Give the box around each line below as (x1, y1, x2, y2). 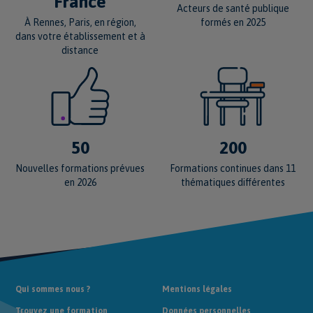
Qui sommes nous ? (15, 284, 90, 294)
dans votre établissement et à (15, 30, 145, 42)
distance (61, 44, 99, 56)
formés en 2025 (200, 16, 265, 28)
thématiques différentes (180, 176, 285, 188)
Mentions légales (162, 284, 232, 294)
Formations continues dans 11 (170, 162, 296, 174)
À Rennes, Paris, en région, (24, 16, 136, 28)
